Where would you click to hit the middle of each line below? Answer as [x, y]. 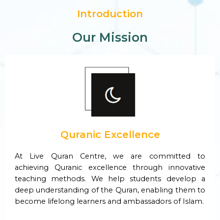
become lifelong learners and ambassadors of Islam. [109, 202]
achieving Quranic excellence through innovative [110, 168]
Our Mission [110, 37]
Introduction [110, 14]
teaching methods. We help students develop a [110, 179]
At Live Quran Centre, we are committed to [110, 156]
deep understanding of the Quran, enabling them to [110, 190]
